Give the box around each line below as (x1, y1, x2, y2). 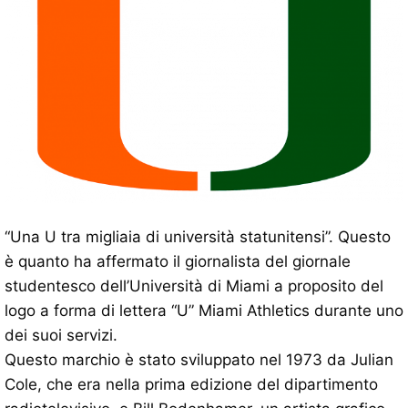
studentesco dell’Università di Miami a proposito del (5, 277, 383, 296)
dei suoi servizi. (5, 326, 117, 345)
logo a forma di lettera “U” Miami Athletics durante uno (5, 301, 403, 321)
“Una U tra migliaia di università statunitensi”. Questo (5, 228, 391, 247)
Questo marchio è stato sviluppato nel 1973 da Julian (5, 351, 393, 370)
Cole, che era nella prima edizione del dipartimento (5, 375, 378, 394)
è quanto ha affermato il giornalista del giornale (5, 252, 351, 271)
